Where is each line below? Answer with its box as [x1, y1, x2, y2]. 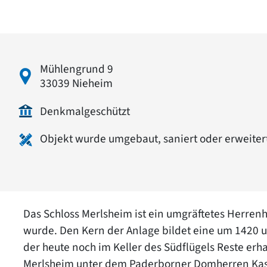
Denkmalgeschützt [40, 103, 130, 120]
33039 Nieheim [40, 74, 113, 92]
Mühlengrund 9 [40, 60, 113, 77]
